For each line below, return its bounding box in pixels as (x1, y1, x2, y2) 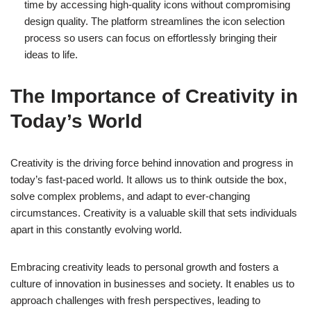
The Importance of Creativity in (10, 85, 298, 107)
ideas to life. (24, 48, 78, 60)
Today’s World (10, 110, 142, 132)
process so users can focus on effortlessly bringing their (24, 31, 277, 44)
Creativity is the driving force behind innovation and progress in (10, 156, 293, 169)
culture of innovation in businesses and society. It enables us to (10, 277, 294, 289)
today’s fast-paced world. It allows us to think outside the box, (10, 173, 287, 185)
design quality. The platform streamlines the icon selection (24, 15, 285, 27)
